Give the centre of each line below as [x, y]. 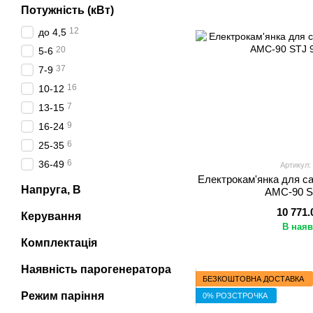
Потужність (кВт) [67, 10]
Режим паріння [63, 296]
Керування [51, 216]
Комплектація [59, 243]
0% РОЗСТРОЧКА [235, 295]
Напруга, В [51, 190]
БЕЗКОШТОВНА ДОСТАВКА [253, 278]
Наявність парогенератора [96, 269]
